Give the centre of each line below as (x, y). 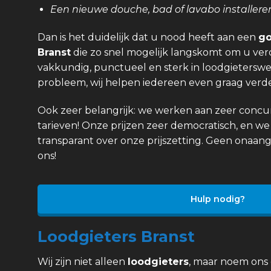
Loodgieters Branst (116, 237)
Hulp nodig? (217, 199)
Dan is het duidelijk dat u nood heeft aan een (148, 37)
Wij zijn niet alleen (83, 262)
